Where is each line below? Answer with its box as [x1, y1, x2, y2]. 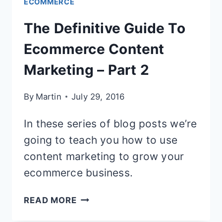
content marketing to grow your [24, 150, 184, 163]
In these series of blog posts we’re [24, 117, 197, 130]
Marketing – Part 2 [24, 61, 149, 78]
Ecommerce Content [24, 40, 165, 57]
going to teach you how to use [24, 133, 178, 146]
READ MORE [24, 195, 77, 205]
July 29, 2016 [71, 91, 125, 102]
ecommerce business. [24, 166, 133, 179]
